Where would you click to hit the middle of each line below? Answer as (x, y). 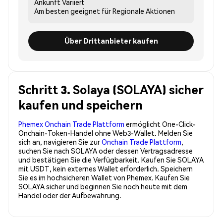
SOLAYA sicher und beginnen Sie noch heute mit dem (103, 186)
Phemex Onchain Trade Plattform (71, 124)
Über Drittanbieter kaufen (111, 41)
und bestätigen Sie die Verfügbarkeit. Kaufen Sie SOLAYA (111, 159)
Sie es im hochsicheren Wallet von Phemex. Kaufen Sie (104, 177)
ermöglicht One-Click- (160, 124)
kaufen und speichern (81, 105)
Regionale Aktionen (144, 11)
